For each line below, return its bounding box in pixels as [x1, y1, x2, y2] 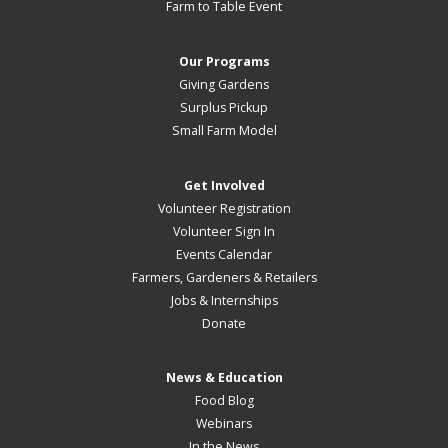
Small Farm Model [171, 121, 277, 139]
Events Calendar [176, 245, 272, 263]
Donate [202, 314, 246, 332]
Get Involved [183, 176, 265, 194]
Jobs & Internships [170, 291, 278, 309]
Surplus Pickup [180, 98, 268, 116]
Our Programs [178, 52, 270, 70]
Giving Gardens [179, 75, 269, 93]
